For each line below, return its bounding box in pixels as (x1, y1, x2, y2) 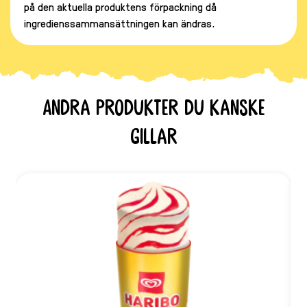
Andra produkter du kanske (42, 97, 265, 119)
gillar (130, 125, 177, 148)
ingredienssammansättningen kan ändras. (24, 15, 214, 30)
